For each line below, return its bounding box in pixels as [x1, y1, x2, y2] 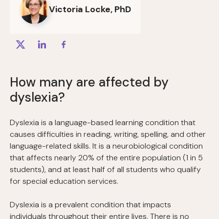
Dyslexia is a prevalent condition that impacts [10, 199, 171, 210]
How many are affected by [10, 74, 169, 91]
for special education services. [10, 176, 118, 187]
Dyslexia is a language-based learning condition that [10, 117, 196, 128]
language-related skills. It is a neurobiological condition [10, 141, 203, 152]
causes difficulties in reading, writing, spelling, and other [10, 129, 206, 140]
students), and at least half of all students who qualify [10, 164, 201, 175]
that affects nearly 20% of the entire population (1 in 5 [10, 153, 203, 163]
